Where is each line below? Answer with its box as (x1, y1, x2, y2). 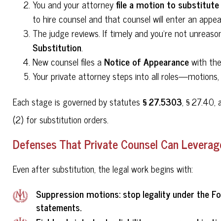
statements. (36, 200, 81, 215)
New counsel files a (33, 54, 105, 70)
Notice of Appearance (104, 54, 189, 70)
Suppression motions (36, 186, 119, 202)
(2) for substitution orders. (13, 111, 111, 127)
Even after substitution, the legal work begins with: (13, 161, 193, 176)
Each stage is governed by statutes (13, 94, 143, 109)
